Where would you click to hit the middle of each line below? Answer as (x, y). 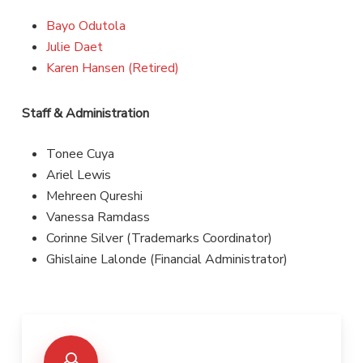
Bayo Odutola (85, 26)
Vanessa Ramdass (98, 217)
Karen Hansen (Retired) (112, 68)
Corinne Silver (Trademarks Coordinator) (159, 238)
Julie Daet (74, 47)
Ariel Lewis (78, 175)
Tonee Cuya (80, 154)
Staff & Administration (85, 113)
